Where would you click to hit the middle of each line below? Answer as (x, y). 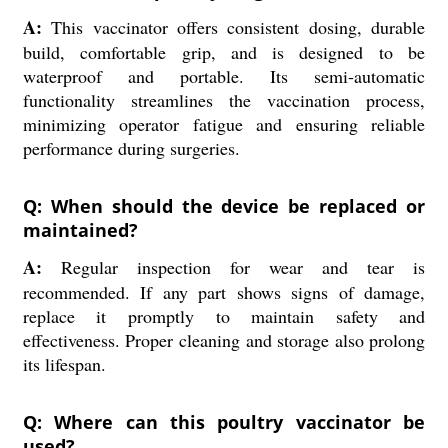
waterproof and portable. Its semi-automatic (224, 76)
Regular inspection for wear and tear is (233, 267)
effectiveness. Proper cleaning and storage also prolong (224, 340)
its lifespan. (64, 364)
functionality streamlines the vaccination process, (224, 100)
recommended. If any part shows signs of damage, (224, 292)
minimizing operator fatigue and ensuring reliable (224, 124)
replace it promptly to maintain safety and (224, 316)
